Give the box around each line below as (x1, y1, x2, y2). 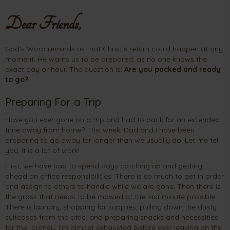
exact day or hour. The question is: (5, 64, 124, 74)
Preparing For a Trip (5, 95, 101, 108)
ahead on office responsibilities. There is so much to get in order (5, 171, 224, 181)
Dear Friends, (5, 13, 81, 34)
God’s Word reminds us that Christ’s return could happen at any (5, 44, 223, 53)
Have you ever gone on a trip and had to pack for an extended (5, 114, 220, 124)
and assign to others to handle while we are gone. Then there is (5, 181, 221, 191)
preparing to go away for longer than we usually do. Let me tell (5, 135, 220, 145)
